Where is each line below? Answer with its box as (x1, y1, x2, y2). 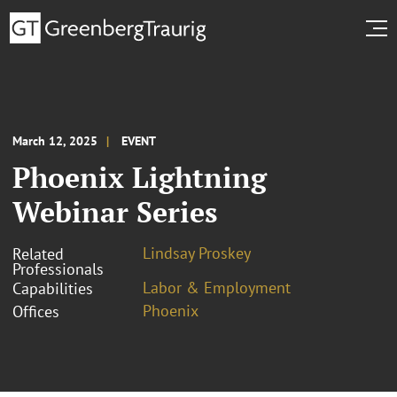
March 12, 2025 (12, 132, 97, 149)
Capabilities (12, 277, 93, 299)
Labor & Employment (143, 276, 291, 298)
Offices (12, 300, 59, 322)
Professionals (12, 258, 104, 279)
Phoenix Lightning (12, 158, 267, 196)
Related (12, 243, 64, 264)
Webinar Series (12, 192, 217, 230)
